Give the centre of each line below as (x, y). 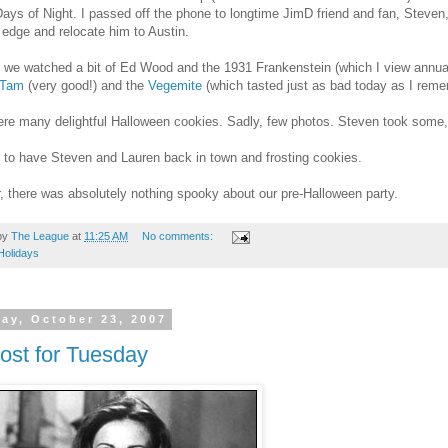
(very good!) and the (88, 86)
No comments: (178, 236)
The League (40, 236)
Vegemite (175, 86)
